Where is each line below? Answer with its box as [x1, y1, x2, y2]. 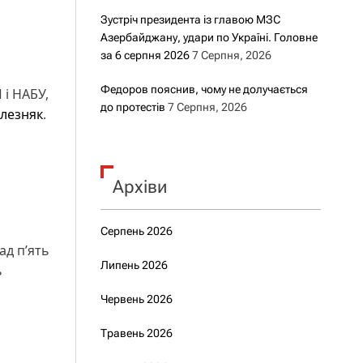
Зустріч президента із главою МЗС [100, 13, 280, 26]
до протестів [100, 100, 165, 113]
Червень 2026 [100, 293, 173, 305]
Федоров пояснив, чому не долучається [100, 83, 308, 96]
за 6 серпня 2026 [100, 49, 190, 62]
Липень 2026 [100, 258, 168, 271]
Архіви [112, 177, 167, 197]
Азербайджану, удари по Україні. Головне [100, 31, 318, 44]
